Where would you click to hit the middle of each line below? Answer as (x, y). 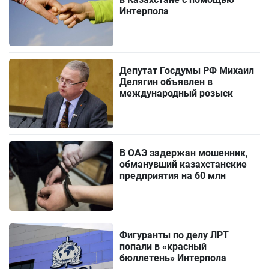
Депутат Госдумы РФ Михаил (187, 70)
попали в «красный (163, 246)
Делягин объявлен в (166, 82)
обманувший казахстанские (183, 164)
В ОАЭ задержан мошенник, (184, 153)
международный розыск (177, 93)
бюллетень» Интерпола (173, 258)
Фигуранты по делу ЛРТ (174, 235)
